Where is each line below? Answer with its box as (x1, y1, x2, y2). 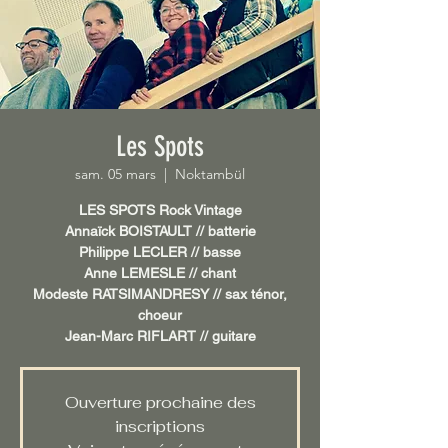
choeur (138, 307, 182, 324)
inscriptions (115, 416, 205, 438)
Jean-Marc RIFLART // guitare (64, 328, 256, 345)
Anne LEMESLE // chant (84, 265, 236, 282)
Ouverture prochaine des (64, 392, 256, 414)
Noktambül (175, 165, 245, 184)
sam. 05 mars (75, 165, 156, 184)
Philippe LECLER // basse (79, 244, 241, 261)
